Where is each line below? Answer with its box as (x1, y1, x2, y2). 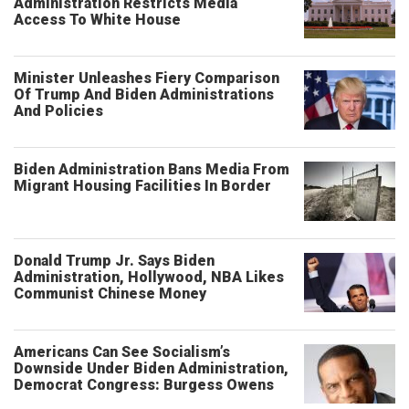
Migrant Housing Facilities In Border (14, 177, 271, 194)
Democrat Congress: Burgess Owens (14, 376, 274, 393)
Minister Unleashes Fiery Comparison (14, 69, 279, 87)
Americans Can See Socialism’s (14, 343, 230, 361)
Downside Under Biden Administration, (14, 360, 288, 377)
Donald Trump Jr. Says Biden (14, 252, 215, 269)
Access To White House (14, 11, 181, 28)
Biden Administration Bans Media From (14, 161, 289, 178)
